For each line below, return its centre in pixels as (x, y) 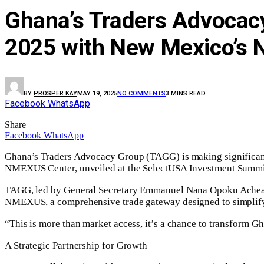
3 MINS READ (186, 94)
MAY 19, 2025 (97, 94)
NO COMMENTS (141, 94)
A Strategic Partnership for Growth (76, 246)
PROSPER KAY (55, 94)
